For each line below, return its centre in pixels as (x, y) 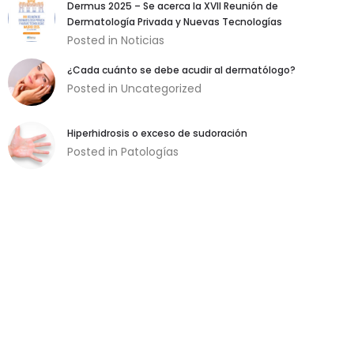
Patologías (150, 152)
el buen (223, 339)
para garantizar (244, 323)
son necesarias (243, 306)
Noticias (143, 40)
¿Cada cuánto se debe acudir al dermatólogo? (181, 70)
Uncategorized (161, 88)
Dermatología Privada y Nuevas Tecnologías (175, 22)
